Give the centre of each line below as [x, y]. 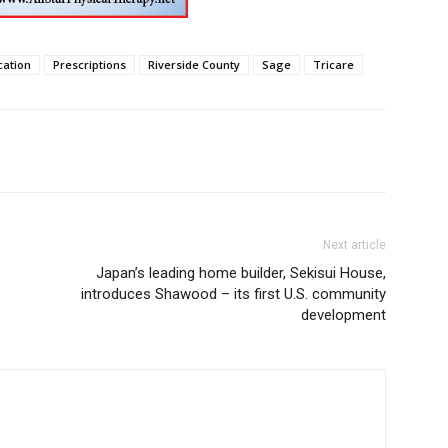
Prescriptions [89, 65]
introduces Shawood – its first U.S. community [233, 294]
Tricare [333, 65]
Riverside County [194, 65]
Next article [354, 245]
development [343, 315]
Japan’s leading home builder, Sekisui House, [241, 273]
